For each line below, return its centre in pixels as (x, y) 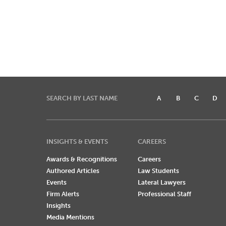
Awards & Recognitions (82, 159)
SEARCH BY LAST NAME (82, 98)
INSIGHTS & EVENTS (77, 142)
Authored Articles (73, 171)
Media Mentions (70, 217)
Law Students (158, 171)
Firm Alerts (63, 194)
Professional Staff (164, 194)
